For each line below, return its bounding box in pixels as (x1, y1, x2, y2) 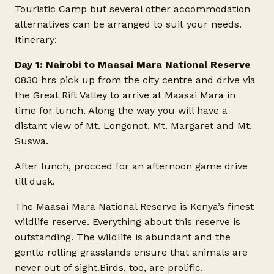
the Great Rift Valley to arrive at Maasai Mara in (15, 89, 235, 101)
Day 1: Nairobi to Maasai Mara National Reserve (15, 58, 251, 70)
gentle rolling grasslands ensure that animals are (15, 246, 248, 258)
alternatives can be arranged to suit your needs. (15, 18, 242, 30)
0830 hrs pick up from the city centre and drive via (15, 73, 256, 86)
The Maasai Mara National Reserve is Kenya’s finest (15, 200, 254, 212)
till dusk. (15, 175, 55, 187)
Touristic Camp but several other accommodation (15, 2, 250, 15)
